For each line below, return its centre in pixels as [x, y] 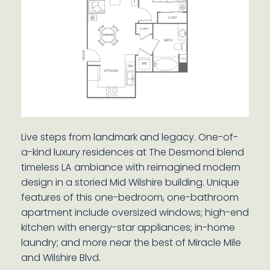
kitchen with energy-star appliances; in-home [128, 228]
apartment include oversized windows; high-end [135, 212]
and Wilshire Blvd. [61, 258]
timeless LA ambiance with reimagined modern [130, 167]
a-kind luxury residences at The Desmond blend [132, 152]
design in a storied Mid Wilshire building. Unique [130, 182]
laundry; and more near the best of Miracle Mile [131, 243]
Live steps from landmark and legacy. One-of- [129, 137]
